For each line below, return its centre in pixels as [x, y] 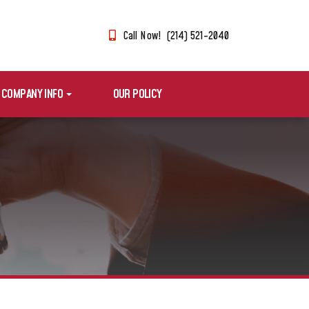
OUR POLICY [137, 94]
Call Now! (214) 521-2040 [176, 36]
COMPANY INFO [33, 94]
